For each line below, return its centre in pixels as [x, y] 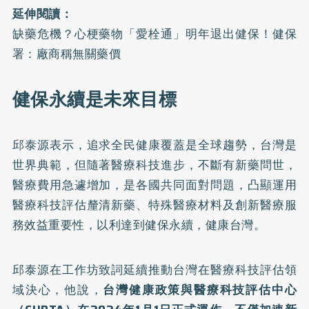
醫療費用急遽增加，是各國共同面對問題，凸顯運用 [154, 185]
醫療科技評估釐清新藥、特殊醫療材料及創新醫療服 [154, 205]
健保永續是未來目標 [94, 99]
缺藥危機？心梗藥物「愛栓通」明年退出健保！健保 [154, 33]
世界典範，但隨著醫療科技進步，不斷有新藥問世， [154, 165]
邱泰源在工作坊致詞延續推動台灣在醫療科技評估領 [154, 269]
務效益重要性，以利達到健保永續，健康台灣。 [139, 225]
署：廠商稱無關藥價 [67, 53]
